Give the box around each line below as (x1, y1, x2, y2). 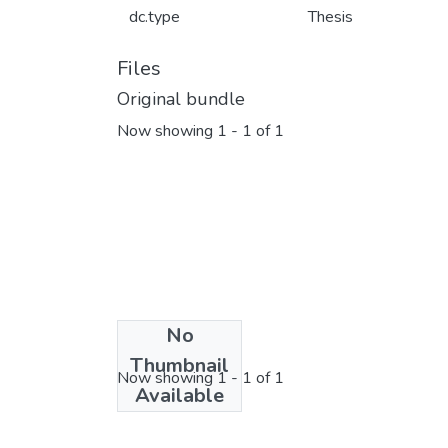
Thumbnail (130, 351, 229, 379)
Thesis (308, 6, 353, 28)
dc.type (129, 6, 180, 28)
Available (135, 381, 224, 409)
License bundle (117, 333, 241, 358)
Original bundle (117, 87, 245, 111)
